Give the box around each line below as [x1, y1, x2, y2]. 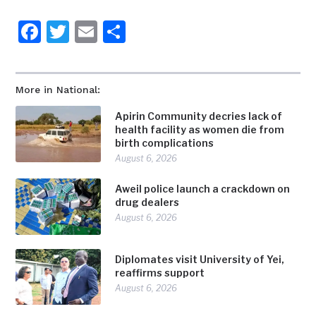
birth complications [115, 137, 214, 150]
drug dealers [115, 196, 180, 209]
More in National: [16, 84, 101, 96]
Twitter [69, 18, 145, 46]
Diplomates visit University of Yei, [115, 253, 285, 265]
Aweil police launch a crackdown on [115, 183, 291, 195]
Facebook [41, 18, 142, 46]
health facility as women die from [115, 123, 285, 136]
